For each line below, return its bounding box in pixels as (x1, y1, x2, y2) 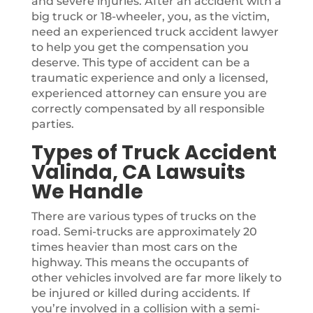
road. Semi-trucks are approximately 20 (31, 225, 257, 238)
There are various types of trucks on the (31, 210, 256, 223)
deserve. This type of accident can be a (31, 56, 250, 69)
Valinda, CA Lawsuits (31, 159, 245, 186)
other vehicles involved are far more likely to (31, 271, 282, 284)
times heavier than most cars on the (31, 240, 238, 254)
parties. (31, 117, 74, 131)
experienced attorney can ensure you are (31, 87, 267, 100)
